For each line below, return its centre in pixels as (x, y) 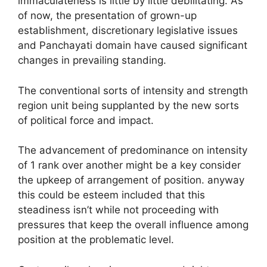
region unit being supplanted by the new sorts (128, 105)
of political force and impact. (86, 120)
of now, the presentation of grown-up (107, 16)
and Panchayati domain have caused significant (133, 46)
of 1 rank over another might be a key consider (129, 165)
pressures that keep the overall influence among (133, 225)
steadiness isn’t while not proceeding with (118, 210)
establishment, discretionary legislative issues (128, 31)
